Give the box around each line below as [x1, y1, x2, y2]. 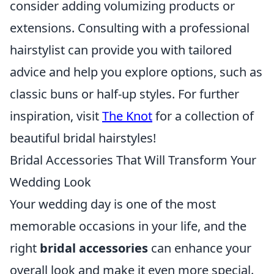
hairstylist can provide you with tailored [10, 42, 232, 58]
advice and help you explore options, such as [10, 64, 262, 80]
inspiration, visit [10, 108, 102, 124]
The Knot [102, 108, 152, 124]
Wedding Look [10, 174, 91, 190]
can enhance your [148, 240, 251, 256]
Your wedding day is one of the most [10, 196, 216, 212]
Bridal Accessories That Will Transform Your [10, 152, 256, 168]
